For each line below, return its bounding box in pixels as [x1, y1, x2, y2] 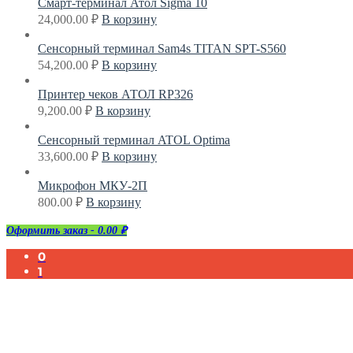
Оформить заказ [6, 225, 87, 237]
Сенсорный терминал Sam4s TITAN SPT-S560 [38, 42, 286, 56]
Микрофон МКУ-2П [38, 179, 147, 193]
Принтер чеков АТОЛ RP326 [38, 87, 193, 102]
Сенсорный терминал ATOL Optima [38, 133, 230, 147]
